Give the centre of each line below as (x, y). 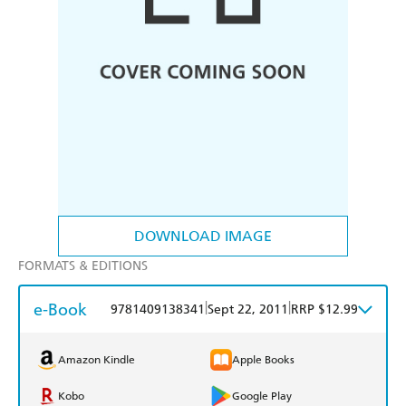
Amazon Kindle (97, 360)
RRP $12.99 (324, 310)
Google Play (262, 396)
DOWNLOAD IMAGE (203, 237)
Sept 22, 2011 (248, 310)
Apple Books (263, 360)
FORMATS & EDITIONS (83, 266)
